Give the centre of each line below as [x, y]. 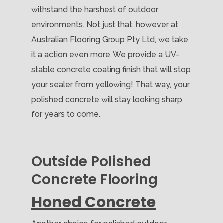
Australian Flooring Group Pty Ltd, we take [110, 39]
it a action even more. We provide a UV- [105, 54]
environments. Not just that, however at [105, 24]
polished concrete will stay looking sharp [107, 99]
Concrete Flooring [95, 179]
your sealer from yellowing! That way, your [111, 84]
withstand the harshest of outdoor [95, 9]
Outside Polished [91, 161]
